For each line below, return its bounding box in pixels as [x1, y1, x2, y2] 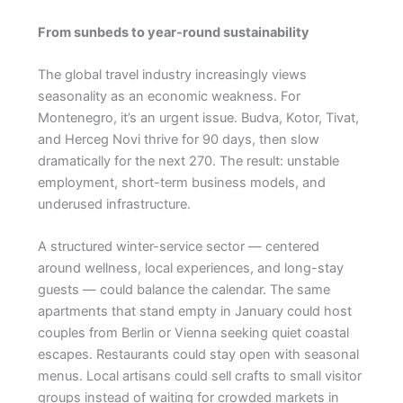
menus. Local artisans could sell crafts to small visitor [37, 368, 362, 385]
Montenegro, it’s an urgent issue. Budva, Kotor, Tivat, [37, 109, 359, 126]
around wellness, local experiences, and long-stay [37, 260, 344, 277]
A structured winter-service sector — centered [37, 238, 319, 255]
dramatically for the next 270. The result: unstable [37, 152, 339, 169]
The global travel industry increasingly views [37, 66, 307, 83]
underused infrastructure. [37, 195, 191, 212]
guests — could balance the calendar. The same [37, 282, 330, 299]
